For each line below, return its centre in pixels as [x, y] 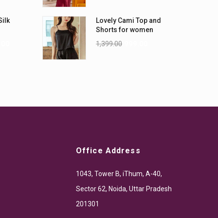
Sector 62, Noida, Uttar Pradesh [124, 189]
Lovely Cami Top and [128, 21]
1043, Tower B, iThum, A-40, [119, 174]
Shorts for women [125, 30]
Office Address [108, 151]
